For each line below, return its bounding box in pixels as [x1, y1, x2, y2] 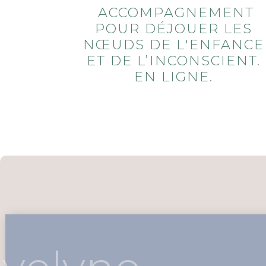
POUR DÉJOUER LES [94, 20, 252, 37]
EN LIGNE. [134, 68, 213, 85]
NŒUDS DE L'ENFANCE [83, 36, 264, 53]
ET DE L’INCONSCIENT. [86, 52, 261, 69]
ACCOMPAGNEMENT [93, 4, 254, 21]
